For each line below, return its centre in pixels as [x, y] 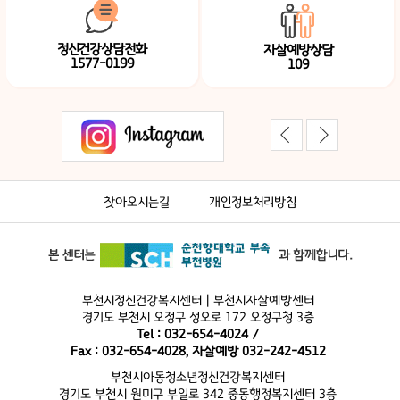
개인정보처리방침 [253, 202]
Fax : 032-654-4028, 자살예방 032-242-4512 [198, 351]
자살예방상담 [298, 50]
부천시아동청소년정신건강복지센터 [198, 377]
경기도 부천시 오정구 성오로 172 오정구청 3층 [198, 317]
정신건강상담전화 [102, 50]
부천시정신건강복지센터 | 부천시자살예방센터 [198, 300]
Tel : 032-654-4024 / [198, 334]
